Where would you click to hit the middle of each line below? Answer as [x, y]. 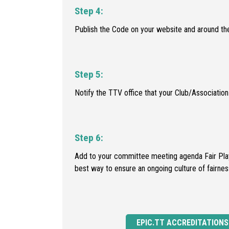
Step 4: [89, 11]
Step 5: [89, 74]
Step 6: [89, 138]
